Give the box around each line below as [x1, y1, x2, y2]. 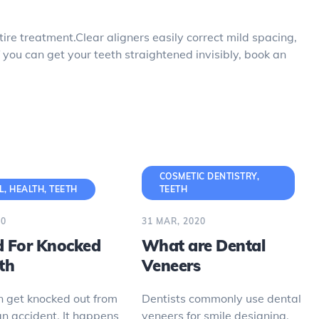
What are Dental [141, 236, 266, 256]
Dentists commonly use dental [141, 291, 301, 305]
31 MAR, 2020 [141, 216, 206, 226]
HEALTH [9, 184, 45, 194]
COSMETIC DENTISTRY [159, 171, 257, 182]
